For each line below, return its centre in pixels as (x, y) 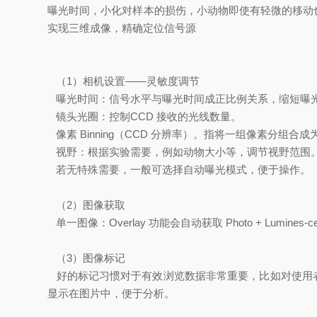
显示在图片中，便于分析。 (111, 293)
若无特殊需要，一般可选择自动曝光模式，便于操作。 (179, 169)
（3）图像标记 (87, 258)
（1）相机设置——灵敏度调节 (124, 81)
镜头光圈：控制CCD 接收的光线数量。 (145, 116)
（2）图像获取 (87, 205)
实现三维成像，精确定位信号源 (122, 28)
